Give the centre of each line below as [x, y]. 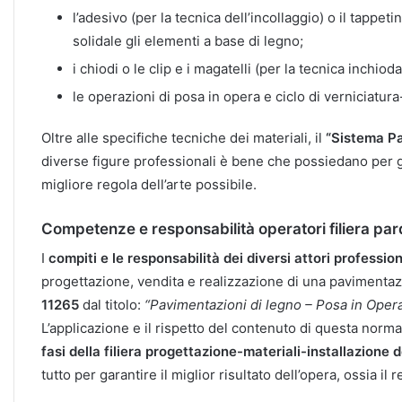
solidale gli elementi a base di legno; [188, 40]
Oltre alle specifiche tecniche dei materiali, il [184, 137]
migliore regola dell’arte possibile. [149, 184]
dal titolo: [112, 305]
